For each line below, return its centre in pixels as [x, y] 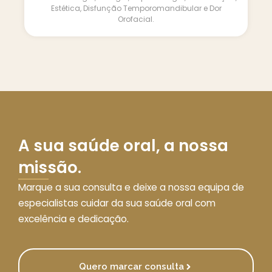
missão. [50, 167]
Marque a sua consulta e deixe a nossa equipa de [131, 187]
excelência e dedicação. [73, 219]
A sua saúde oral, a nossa [123, 145]
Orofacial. [136, 19]
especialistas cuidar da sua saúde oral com [117, 203]
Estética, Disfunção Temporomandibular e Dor [136, 8]
